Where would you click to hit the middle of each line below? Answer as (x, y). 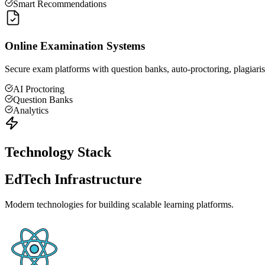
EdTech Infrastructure (73, 180)
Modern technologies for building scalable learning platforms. (119, 205)
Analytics (31, 110)
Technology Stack (58, 152)
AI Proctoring (39, 89)
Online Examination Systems (75, 46)
